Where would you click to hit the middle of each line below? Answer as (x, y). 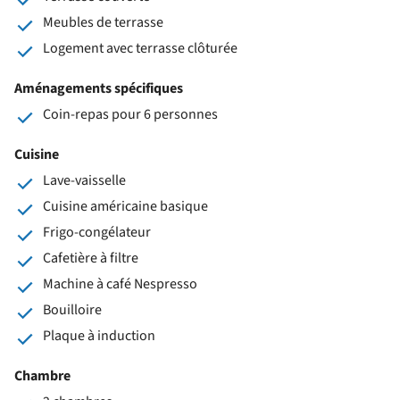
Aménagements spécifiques (99, 88)
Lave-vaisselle (84, 180)
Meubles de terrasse (103, 22)
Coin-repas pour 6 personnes (130, 114)
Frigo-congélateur (97, 232)
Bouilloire (72, 309)
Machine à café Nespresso (120, 283)
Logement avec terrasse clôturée (140, 48)
